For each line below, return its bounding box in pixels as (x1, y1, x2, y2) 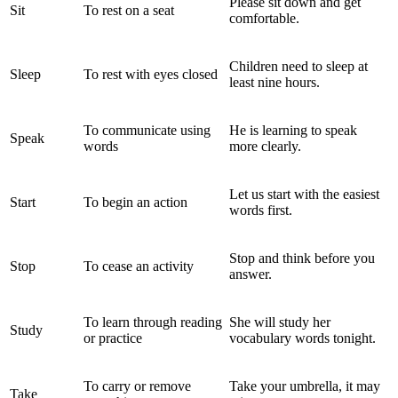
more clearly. (229, 138, 301, 154)
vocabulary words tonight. (229, 330, 376, 346)
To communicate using (84, 122, 211, 138)
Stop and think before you (229, 250, 375, 266)
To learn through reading (84, 314, 222, 330)
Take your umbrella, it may (229, 378, 380, 394)
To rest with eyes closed (84, 66, 218, 82)
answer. (229, 266, 272, 282)
